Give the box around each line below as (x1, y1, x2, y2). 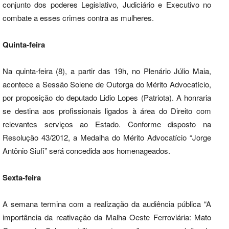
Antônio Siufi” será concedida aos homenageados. (3, 145, 170, 156)
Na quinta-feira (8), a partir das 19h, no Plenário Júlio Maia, (3, 65, 211, 76)
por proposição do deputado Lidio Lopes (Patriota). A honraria (3, 91, 211, 103)
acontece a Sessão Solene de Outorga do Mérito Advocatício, (3, 78, 211, 89)
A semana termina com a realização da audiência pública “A (3, 198, 211, 209)
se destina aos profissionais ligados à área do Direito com (3, 105, 211, 116)
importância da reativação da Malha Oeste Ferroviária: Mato (3, 211, 211, 222)
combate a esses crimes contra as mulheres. (3, 12, 154, 23)
